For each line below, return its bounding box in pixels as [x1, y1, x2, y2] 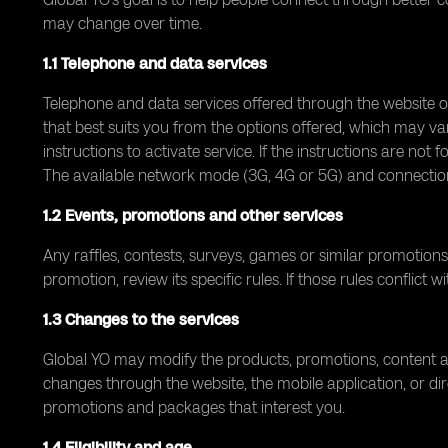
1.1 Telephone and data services [43, 54, 267, 73]
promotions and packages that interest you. [43, 398, 345, 417]
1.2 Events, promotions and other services [43, 206, 343, 225]
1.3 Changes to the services [43, 310, 239, 329]
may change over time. [43, 14, 202, 33]
